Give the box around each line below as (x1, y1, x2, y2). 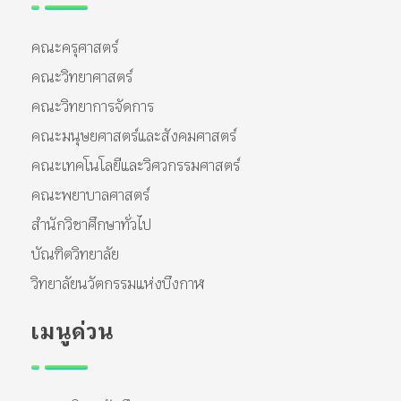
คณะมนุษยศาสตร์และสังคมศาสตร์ (31, 127, 236, 147)
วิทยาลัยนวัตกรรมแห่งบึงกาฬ (31, 275, 204, 294)
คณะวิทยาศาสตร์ (31, 68, 132, 88)
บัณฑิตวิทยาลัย (31, 245, 119, 265)
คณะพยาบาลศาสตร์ (31, 186, 149, 206)
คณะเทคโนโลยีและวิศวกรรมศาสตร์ (31, 157, 240, 176)
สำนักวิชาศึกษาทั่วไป (31, 216, 151, 235)
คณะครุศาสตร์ (31, 38, 118, 58)
